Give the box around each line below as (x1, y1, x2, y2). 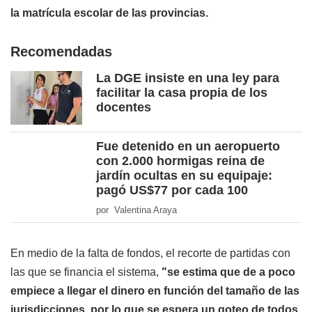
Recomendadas (10, 44, 112, 60)
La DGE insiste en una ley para (96, 71, 279, 86)
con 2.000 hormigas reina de (96, 154, 265, 169)
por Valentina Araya (96, 205, 177, 216)
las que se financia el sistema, (10, 266, 159, 279)
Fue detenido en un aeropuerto (96, 139, 280, 154)
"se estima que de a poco (159, 266, 295, 279)
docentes (96, 100, 151, 115)
